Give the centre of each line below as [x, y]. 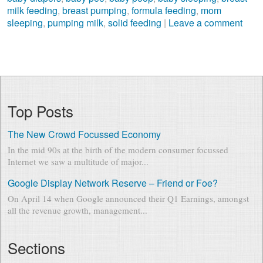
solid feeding [134, 22]
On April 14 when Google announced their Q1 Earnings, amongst [128, 198]
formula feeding [163, 10]
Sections [36, 247]
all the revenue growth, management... [77, 210]
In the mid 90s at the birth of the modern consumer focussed [118, 149]
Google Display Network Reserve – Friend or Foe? [112, 183]
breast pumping [94, 10]
